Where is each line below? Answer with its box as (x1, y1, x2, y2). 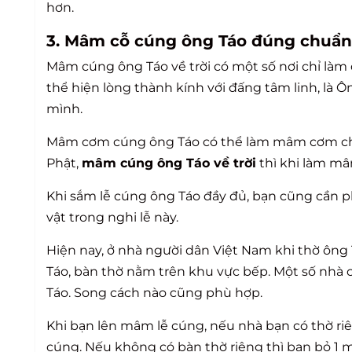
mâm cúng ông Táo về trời (82, 155, 256, 170)
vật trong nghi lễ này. (46, 209, 178, 225)
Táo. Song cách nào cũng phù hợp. (46, 284, 262, 300)
